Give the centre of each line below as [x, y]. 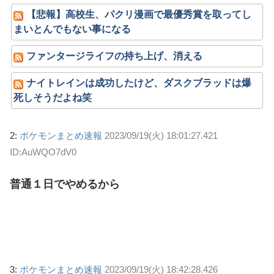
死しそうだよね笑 [53, 97]
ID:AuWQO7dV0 [43, 152]
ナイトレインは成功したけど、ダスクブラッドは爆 [139, 83]
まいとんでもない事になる [72, 29]
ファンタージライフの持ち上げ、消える [115, 56]
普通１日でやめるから [65, 184]
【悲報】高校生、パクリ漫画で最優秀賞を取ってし [139, 14]
